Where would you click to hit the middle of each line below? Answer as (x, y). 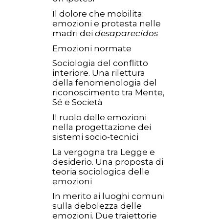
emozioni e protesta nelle (107, 24)
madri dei (74, 33)
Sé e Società (77, 102)
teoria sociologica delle (101, 171)
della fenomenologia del (105, 83)
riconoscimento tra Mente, (109, 93)
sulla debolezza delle (97, 206)
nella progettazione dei (102, 127)
